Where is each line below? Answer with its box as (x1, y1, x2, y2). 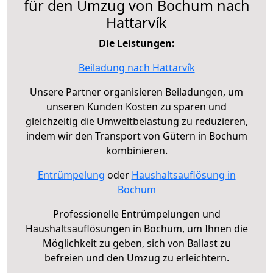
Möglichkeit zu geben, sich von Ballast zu (42, 236, 231, 250)
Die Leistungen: (98, 37, 175, 51)
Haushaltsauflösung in (131, 168, 236, 182)
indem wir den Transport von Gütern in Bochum (26, 129, 247, 143)
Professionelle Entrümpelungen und (52, 207, 221, 221)
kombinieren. (105, 144, 168, 158)
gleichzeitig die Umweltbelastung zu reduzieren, (25, 115, 248, 129)
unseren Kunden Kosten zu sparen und (46, 100, 227, 114)
